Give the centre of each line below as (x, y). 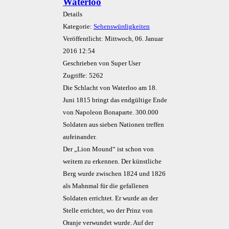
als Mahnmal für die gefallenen (106, 186)
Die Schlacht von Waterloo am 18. (110, 88)
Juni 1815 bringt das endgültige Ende (115, 100)
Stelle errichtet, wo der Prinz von (108, 211)
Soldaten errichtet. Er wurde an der (110, 198)
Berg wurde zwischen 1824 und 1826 (114, 174)
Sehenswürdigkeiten (121, 27)
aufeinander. (79, 137)
